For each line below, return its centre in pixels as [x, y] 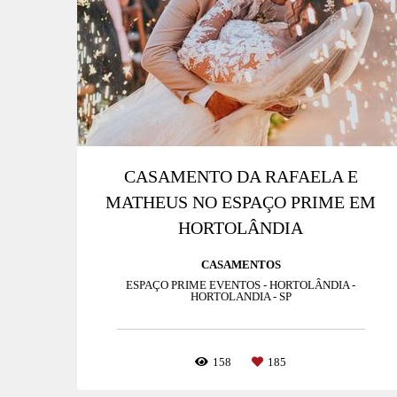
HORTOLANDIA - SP [241, 297]
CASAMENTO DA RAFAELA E [241, 177]
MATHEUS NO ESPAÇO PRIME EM [241, 203]
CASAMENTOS [241, 265]
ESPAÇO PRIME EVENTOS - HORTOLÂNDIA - [241, 285]
